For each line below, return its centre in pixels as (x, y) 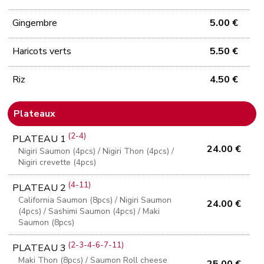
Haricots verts (42, 51)
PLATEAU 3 (41, 248)
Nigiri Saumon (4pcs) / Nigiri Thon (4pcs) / (96, 151)
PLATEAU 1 (41, 139)
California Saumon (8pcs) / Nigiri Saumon (95, 200)
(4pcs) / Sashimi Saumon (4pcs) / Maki (89, 212)
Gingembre (35, 23)
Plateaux (35, 113)
